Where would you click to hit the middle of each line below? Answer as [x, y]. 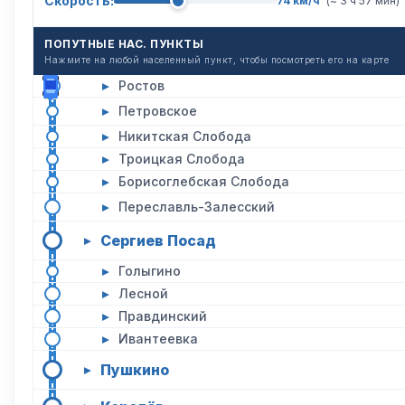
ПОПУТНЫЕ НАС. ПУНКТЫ [124, 44]
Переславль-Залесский [197, 207]
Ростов [141, 85]
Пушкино [135, 370]
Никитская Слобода [185, 136]
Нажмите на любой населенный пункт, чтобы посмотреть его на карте [217, 60]
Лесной [143, 293]
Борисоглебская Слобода [204, 181]
